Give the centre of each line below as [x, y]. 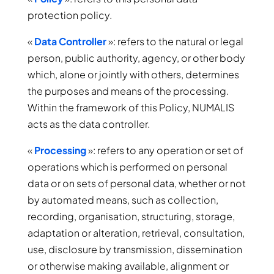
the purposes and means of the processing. [128, 91]
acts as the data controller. [88, 124]
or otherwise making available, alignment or [128, 266]
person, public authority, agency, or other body [136, 58]
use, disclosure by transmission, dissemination [135, 249]
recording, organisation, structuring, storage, [131, 216]
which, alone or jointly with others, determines [133, 74]
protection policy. [69, 15]
